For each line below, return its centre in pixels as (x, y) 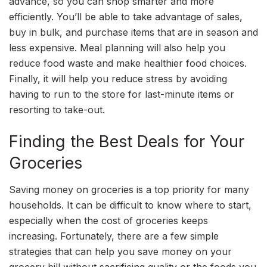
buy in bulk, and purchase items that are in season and (133, 32)
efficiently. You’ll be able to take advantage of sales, (126, 17)
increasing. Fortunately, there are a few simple (114, 236)
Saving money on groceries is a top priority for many (129, 190)
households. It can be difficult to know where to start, (130, 205)
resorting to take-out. (57, 110)
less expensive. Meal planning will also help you (117, 48)
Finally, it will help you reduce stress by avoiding (118, 79)
